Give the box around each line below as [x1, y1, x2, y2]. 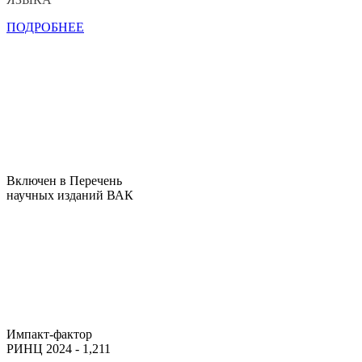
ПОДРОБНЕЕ [6, 20, 84, 35]
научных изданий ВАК [6, 188, 133, 203]
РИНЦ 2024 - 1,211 [6, 342, 111, 356]
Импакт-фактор [6, 327, 92, 342]
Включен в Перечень [6, 174, 122, 188]
